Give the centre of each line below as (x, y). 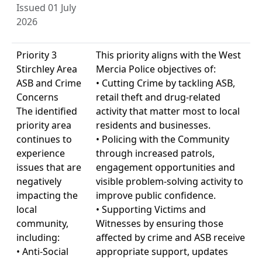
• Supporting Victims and (151, 209)
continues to (44, 139)
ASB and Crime (49, 83)
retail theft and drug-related (158, 97)
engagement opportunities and (166, 167)
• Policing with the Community (163, 139)
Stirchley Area (47, 69)
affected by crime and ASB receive (170, 237)
